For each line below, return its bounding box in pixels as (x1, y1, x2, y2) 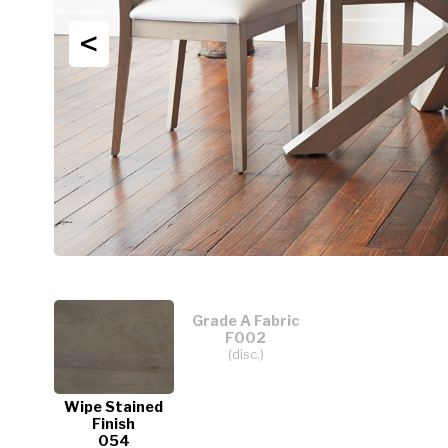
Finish (92, 414, 136, 433)
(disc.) (227, 345, 264, 362)
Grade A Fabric (192, 311, 300, 330)
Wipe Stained (64, 397, 164, 416)
